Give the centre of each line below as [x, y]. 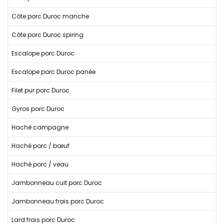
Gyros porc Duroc [38, 109]
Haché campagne [40, 127]
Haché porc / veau [40, 164]
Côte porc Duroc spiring [47, 35]
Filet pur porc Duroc [40, 90]
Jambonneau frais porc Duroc [58, 201]
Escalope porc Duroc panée [53, 72]
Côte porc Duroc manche [50, 16]
